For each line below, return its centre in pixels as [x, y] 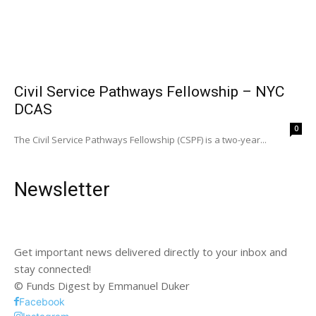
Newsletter [62, 189]
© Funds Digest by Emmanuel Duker [102, 285]
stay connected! [53, 268]
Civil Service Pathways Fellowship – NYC [149, 91]
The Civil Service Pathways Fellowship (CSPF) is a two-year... [140, 139]
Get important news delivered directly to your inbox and [151, 251]
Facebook [42, 301]
